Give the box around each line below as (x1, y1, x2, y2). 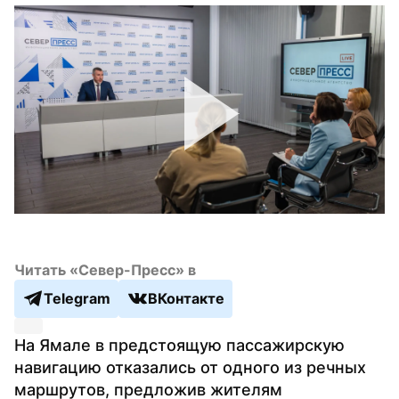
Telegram (44, 289, 110, 308)
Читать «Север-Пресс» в (14, 260, 196, 279)
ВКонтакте (148, 289, 224, 308)
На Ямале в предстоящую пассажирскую (14, 335, 345, 354)
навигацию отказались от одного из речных (14, 357, 366, 377)
